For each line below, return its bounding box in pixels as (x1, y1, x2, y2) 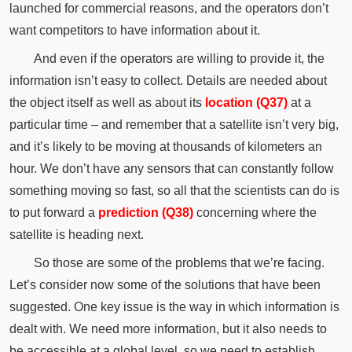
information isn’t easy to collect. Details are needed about (9, 74, 327, 88)
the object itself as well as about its (9, 96, 205, 110)
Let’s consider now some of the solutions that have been (9, 277, 321, 291)
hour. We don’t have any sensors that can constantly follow (9, 162, 334, 176)
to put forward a (9, 206, 98, 220)
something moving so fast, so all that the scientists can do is (9, 184, 339, 198)
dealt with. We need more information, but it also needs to (9, 321, 327, 335)
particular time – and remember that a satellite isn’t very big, (9, 118, 339, 132)
